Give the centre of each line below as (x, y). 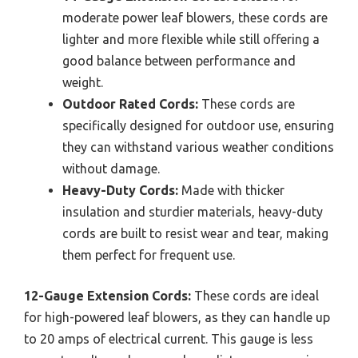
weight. (83, 83)
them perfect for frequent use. (149, 255)
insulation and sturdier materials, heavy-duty (193, 212)
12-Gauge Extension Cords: (107, 296)
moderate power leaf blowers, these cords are (195, 18)
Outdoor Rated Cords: (130, 104)
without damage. (111, 169)
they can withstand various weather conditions (198, 147)
